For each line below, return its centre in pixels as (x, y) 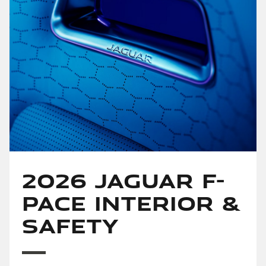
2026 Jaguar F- (123, 180)
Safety (70, 225)
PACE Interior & (131, 202)
